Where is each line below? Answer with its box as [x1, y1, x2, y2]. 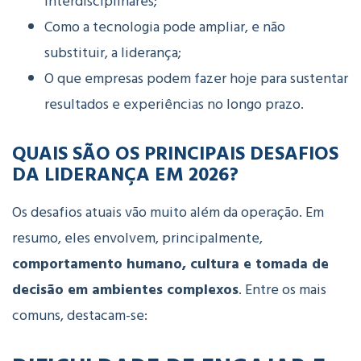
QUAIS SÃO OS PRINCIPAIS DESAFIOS [12, 138, 338, 168]
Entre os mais [245, 278, 326, 302]
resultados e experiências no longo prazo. [44, 93, 304, 117]
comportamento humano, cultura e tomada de [12, 252, 329, 276]
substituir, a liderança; [44, 41, 181, 65]
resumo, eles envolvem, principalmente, [12, 226, 263, 251]
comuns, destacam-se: [12, 304, 147, 328]
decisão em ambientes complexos [12, 278, 239, 302]
